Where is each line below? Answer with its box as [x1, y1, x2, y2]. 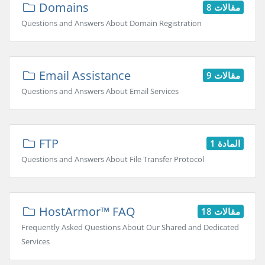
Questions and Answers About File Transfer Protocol [21, 154, 204, 164]
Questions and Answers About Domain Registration [21, 18, 202, 28]
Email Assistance [36, 67, 131, 83]
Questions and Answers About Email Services [21, 86, 179, 96]
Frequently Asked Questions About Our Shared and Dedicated [21, 222, 239, 232]
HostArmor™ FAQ [36, 203, 135, 219]
